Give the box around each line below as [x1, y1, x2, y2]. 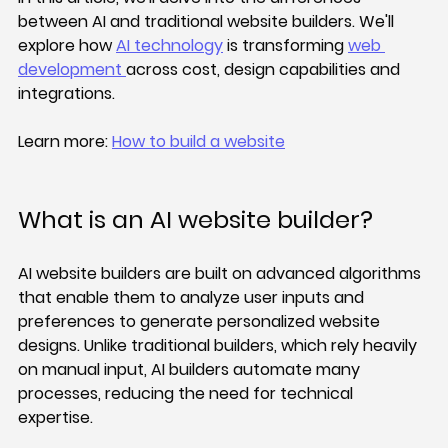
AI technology [116, 34, 223, 58]
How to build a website [112, 130, 285, 154]
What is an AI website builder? [18, 203, 373, 237]
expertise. [18, 406, 93, 430]
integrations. [18, 82, 115, 106]
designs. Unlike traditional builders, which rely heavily [18, 334, 421, 358]
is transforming [223, 34, 348, 58]
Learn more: [18, 130, 112, 154]
